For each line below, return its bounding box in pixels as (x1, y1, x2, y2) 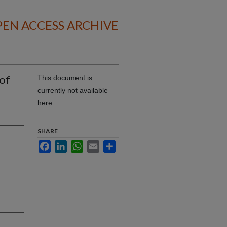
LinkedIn (67, 140, 94, 148)
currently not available (37, 86, 108, 94)
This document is (37, 73, 92, 82)
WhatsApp (83, 140, 116, 148)
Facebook (51, 140, 83, 148)
